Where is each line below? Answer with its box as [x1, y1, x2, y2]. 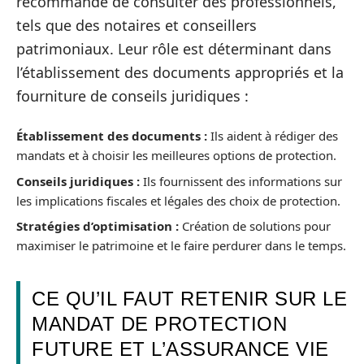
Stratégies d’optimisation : [16, 218, 179, 234]
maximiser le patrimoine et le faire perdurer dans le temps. [16, 237, 346, 253]
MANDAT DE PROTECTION [32, 313, 287, 335]
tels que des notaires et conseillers [16, 15, 257, 35]
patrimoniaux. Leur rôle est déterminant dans [16, 38, 331, 58]
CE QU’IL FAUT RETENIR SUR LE [32, 288, 347, 310]
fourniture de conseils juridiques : [16, 85, 249, 106]
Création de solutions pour [179, 218, 331, 234]
